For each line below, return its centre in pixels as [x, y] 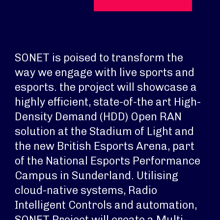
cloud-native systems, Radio [86, 190]
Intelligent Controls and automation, [106, 205]
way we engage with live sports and [105, 72]
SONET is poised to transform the [99, 58]
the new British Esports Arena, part [105, 146]
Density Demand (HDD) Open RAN [98, 117]
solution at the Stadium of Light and [104, 131]
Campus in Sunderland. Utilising [96, 176]
